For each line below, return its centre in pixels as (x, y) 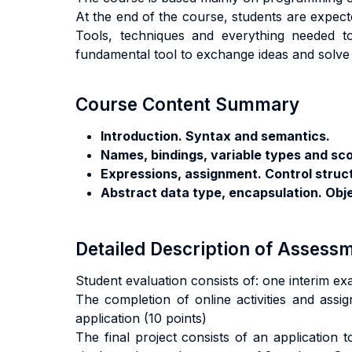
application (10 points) (141, 318)
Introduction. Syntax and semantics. (215, 136)
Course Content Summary (187, 104)
